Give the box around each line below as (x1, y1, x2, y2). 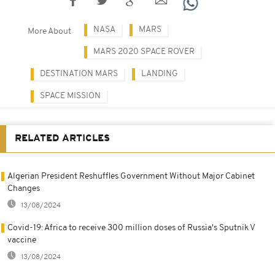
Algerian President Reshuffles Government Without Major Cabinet (7, 171, 255, 181)
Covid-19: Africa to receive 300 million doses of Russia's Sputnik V (7, 223, 255, 233)
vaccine (7, 235, 36, 245)
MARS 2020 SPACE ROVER (93, 47, 195, 56)
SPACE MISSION (40, 91, 101, 101)
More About (28, 26, 71, 36)
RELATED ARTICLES (15, 133, 110, 144)
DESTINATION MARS (40, 69, 118, 79)
